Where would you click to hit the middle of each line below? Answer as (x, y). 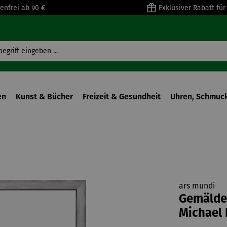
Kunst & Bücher (44, 97)
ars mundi (197, 186)
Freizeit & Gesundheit (122, 97)
